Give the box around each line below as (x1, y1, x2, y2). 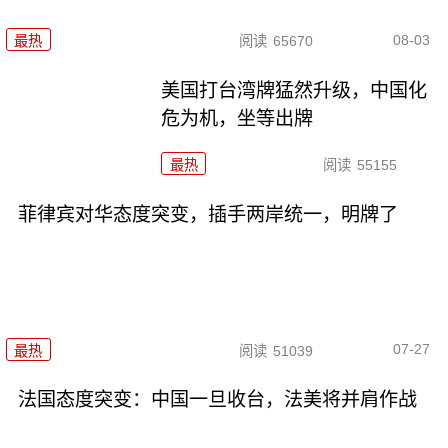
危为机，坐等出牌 (161, 108, 314, 130)
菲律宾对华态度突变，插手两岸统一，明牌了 (17, 204, 398, 226)
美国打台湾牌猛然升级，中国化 (161, 80, 428, 102)
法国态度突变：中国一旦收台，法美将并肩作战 (17, 389, 417, 411)
